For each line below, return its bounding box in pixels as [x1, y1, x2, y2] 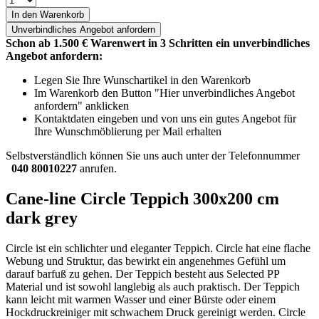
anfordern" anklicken [34, 99, 129, 112]
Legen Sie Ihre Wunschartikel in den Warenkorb [34, 73, 251, 86]
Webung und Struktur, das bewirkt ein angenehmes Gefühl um [6, 254, 286, 267]
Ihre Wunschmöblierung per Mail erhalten [34, 125, 221, 137]
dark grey [6, 208, 78, 227]
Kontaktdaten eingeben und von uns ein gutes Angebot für [34, 112, 296, 125]
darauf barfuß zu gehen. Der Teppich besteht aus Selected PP [6, 267, 279, 280]
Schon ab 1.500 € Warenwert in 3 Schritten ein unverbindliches [6, 36, 310, 49]
